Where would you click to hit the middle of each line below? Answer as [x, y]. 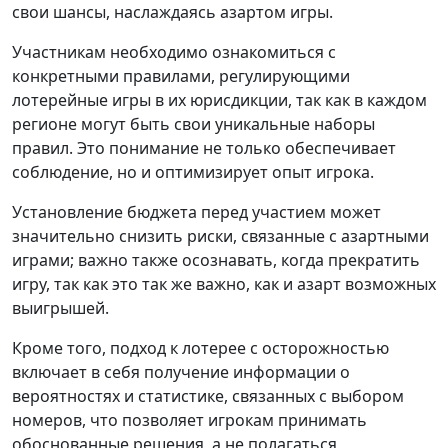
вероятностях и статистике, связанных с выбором [208, 396]
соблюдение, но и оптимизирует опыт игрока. [193, 172]
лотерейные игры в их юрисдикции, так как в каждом [219, 100]
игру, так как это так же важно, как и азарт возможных [224, 284]
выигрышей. [60, 308]
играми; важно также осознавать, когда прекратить [216, 260]
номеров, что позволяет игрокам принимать [189, 420]
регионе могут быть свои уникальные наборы [193, 124]
